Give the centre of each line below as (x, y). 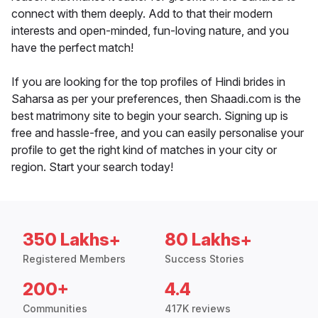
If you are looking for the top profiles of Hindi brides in (148, 82)
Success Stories (204, 259)
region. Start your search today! (92, 167)
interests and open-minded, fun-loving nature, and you (150, 31)
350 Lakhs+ (72, 240)
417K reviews (198, 309)
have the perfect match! (72, 48)
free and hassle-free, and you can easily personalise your (158, 133)
